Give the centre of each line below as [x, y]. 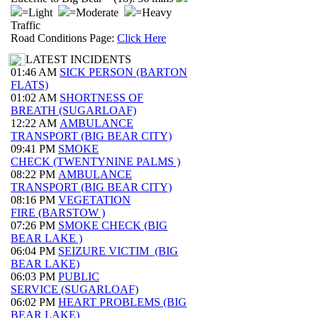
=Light [40, 12]
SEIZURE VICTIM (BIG [118, 251]
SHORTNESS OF [102, 98]
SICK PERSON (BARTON [124, 72]
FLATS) [29, 85]
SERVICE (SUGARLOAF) [75, 289]
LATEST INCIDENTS [78, 59]
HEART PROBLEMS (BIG [122, 302]
